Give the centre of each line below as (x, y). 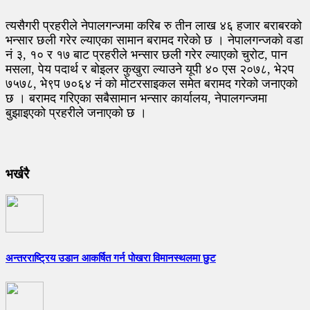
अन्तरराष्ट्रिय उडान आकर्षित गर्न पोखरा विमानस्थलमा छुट (111, 258)
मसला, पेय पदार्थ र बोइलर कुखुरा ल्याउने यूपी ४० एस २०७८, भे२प (150, 69)
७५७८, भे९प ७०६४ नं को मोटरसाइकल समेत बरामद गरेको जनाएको (152, 83)
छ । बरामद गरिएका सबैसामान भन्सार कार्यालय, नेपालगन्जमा (136, 98)
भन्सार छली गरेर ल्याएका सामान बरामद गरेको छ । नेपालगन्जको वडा (154, 40)
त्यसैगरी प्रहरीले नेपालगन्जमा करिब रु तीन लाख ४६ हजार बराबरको (154, 25)
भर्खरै (17, 174)
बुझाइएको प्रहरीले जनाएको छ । (78, 112)
